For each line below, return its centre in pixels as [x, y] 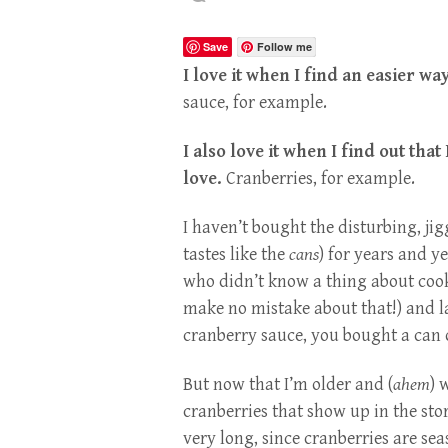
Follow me [284, 46]
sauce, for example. [255, 102]
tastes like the [236, 254]
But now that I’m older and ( [288, 384]
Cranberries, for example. [318, 178]
